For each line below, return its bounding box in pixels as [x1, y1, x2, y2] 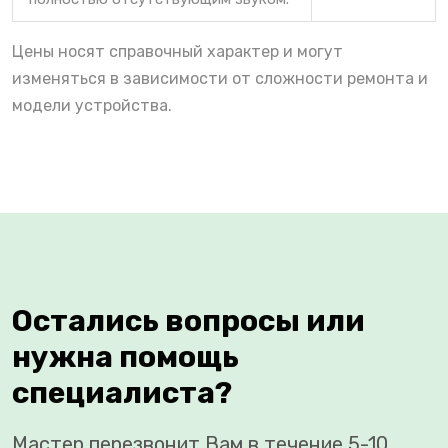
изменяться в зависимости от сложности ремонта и [12, 69, 428, 89]
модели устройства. [12, 96, 172, 116]
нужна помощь [12, 339, 239, 376]
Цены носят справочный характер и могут [12, 42, 343, 62]
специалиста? [12, 375, 232, 412]
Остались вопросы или [12, 303, 365, 340]
